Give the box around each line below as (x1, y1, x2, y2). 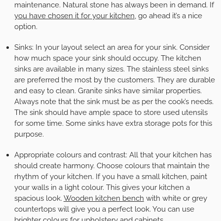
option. (14, 22, 37, 31)
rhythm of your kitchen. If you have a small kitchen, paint (14, 172, 207, 181)
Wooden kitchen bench (63, 193, 144, 203)
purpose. (14, 129, 44, 139)
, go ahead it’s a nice (134, 11, 202, 20)
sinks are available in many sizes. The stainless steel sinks (14, 64, 209, 74)
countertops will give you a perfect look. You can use (14, 204, 194, 214)
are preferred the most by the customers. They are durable (14, 75, 215, 84)
